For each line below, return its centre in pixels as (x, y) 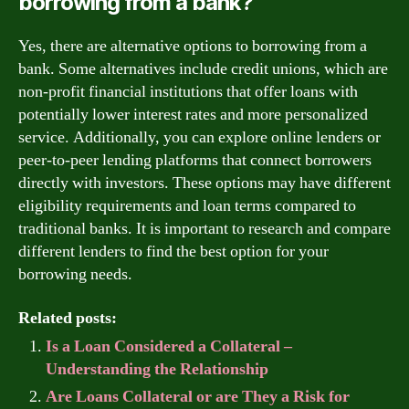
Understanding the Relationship (157, 369)
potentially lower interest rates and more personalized (193, 114)
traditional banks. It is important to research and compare (204, 228)
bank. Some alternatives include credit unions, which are (203, 68)
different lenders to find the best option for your (173, 251)
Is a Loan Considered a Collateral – (169, 346)
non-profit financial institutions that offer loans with (188, 91)
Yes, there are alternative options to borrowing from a (193, 46)
